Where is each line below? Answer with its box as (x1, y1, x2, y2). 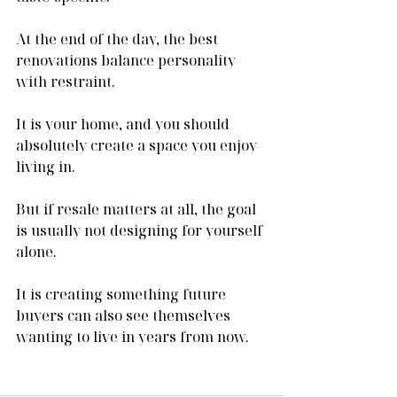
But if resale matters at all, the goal (16, 198, 260, 219)
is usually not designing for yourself (16, 220, 266, 240)
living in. (16, 156, 75, 176)
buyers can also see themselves (16, 305, 234, 325)
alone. (16, 241, 57, 261)
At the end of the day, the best (16, 28, 222, 49)
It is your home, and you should (16, 113, 233, 134)
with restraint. (16, 71, 115, 91)
